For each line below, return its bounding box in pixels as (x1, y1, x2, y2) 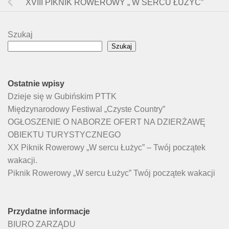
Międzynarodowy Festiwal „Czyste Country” (8, 105, 165, 114)
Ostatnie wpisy (8, 79, 64, 88)
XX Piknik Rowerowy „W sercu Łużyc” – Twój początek (8, 143, 205, 152)
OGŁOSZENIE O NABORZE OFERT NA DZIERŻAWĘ (8, 118, 205, 127)
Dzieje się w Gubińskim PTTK (8, 92, 117, 101)
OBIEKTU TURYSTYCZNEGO (8, 130, 121, 140)
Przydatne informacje (8, 207, 90, 216)
